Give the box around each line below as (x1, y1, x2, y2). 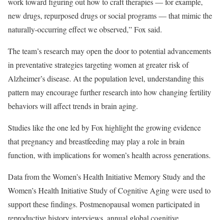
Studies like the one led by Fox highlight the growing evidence (8, 122, 201, 133)
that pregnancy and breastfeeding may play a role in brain (8, 136, 185, 146)
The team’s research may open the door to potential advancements (8, 45, 211, 56)
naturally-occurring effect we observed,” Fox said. (8, 24, 162, 34)
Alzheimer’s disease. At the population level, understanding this (8, 73, 204, 83)
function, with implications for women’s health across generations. (8, 149, 211, 160)
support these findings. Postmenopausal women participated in (8, 198, 200, 209)
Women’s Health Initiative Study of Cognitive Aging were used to (8, 185, 211, 195)
